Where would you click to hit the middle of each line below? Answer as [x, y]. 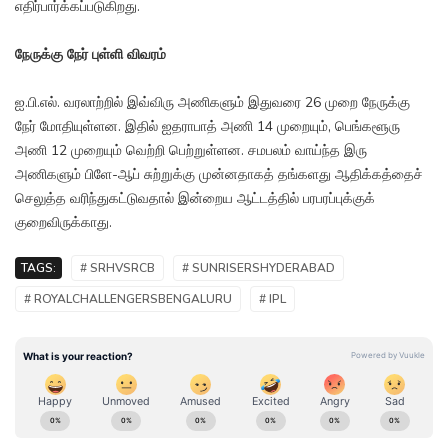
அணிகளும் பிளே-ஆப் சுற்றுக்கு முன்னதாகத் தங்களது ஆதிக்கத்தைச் [219, 175]
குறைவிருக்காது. [63, 223]
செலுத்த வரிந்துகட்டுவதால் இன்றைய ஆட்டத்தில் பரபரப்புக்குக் [195, 199]
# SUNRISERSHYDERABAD [258, 268]
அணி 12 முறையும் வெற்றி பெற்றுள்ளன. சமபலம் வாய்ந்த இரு [191, 151]
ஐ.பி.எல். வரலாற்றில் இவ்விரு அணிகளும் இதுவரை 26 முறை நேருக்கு [212, 103]
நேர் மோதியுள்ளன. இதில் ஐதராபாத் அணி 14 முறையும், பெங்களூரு [207, 127]
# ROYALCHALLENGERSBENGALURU [128, 299]
